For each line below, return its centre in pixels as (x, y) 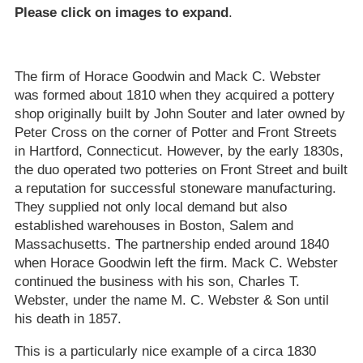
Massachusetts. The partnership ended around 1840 (171, 245)
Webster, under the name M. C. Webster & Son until (171, 301)
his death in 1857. (68, 319)
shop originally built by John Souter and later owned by (179, 114)
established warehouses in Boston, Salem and (154, 226)
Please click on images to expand (121, 13)
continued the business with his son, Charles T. (157, 282)
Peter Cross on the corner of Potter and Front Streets (175, 133)
